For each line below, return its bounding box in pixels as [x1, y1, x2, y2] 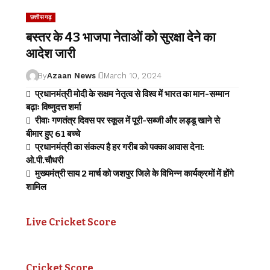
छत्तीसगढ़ [30, 13, 52, 20]
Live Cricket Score [25, 216, 116, 228]
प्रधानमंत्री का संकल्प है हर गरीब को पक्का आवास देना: [34, 141, 204, 152]
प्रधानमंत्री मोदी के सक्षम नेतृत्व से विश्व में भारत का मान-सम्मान [34, 88, 230, 99]
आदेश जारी [25, 45, 75, 61]
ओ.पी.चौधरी [25, 154, 63, 166]
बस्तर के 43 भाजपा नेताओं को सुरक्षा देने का [25, 29, 216, 45]
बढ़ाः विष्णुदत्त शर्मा [25, 101, 81, 113]
